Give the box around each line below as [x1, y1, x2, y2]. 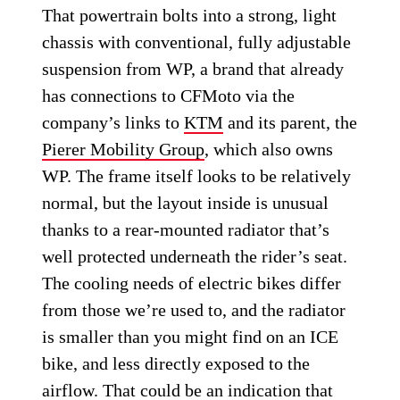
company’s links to [42, 112, 185, 133]
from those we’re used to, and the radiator [42, 300, 346, 321]
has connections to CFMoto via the [42, 86, 296, 106]
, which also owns [204, 139, 334, 160]
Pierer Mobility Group [42, 139, 205, 160]
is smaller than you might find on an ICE [42, 327, 339, 347]
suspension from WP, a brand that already [42, 59, 345, 79]
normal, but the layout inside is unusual [42, 193, 329, 213]
